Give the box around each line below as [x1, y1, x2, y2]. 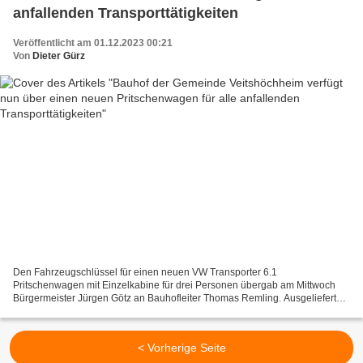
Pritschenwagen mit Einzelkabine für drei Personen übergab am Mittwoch [13, 280, 335, 292]
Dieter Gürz [32, 49, 85, 62]
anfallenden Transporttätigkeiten [13, 4, 238, 21]
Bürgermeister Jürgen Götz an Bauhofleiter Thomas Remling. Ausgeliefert [13, 293, 336, 305]
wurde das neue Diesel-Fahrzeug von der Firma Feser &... [13, 305, 267, 318]
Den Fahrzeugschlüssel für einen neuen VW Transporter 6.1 [13, 267, 277, 279]
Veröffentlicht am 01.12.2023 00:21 [13, 36, 173, 49]
